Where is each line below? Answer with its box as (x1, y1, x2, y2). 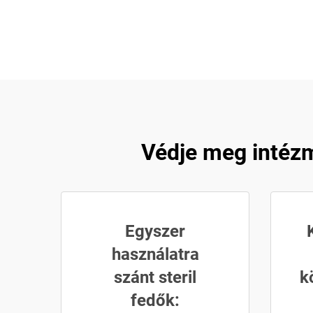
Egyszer (125, 221, 185, 241)
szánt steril (114, 268, 196, 287)
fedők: (131, 291, 180, 310)
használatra (111, 245, 199, 264)
